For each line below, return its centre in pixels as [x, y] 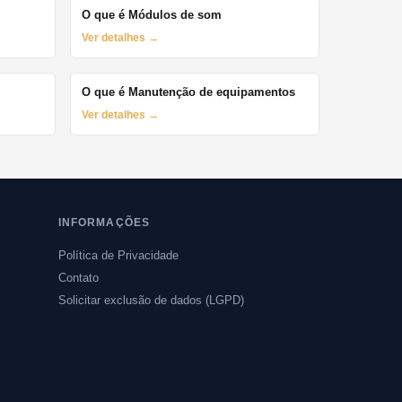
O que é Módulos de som [152, 15]
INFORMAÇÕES [104, 223]
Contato [79, 277]
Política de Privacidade [118, 255]
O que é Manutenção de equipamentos [188, 92]
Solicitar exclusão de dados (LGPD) [151, 300]
